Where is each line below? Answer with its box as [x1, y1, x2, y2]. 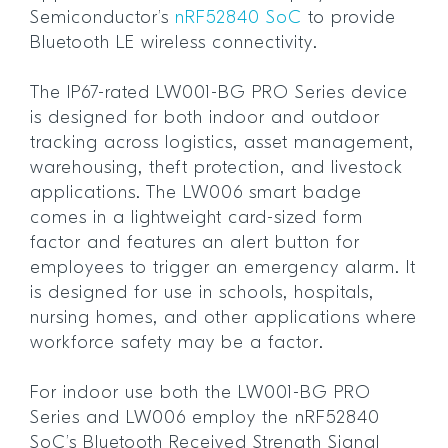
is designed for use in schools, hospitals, [30, 283, 374, 303]
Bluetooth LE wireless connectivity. [30, 33, 324, 53]
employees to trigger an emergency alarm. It [30, 258, 416, 278]
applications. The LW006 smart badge [30, 183, 362, 203]
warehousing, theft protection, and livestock [30, 158, 403, 178]
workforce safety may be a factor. [30, 333, 336, 353]
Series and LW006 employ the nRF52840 [30, 408, 380, 428]
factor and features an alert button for [30, 233, 360, 253]
